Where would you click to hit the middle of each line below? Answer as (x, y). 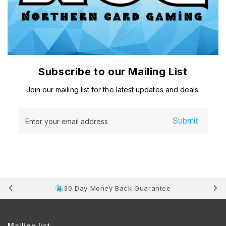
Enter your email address (67, 121)
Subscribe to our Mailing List (113, 72)
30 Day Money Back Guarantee (117, 188)
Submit (185, 121)
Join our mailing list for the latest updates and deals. (113, 90)
